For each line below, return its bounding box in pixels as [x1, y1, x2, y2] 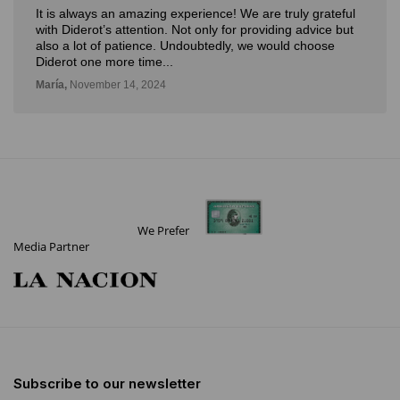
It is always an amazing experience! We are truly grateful [36, 5, 355, 21]
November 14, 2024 [67, 78, 166, 91]
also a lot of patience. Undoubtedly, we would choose [36, 37, 335, 53]
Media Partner [13, 237, 89, 254]
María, [36, 78, 67, 91]
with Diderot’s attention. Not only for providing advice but [36, 21, 354, 37]
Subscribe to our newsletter [13, 374, 201, 392]
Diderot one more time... [36, 54, 173, 69]
